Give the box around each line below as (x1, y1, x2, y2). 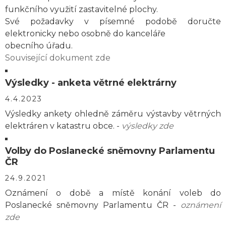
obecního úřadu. (5, 41, 73, 50)
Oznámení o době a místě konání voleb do (5, 188, 221, 198)
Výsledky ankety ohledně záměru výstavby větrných (5, 109, 221, 119)
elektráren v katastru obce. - (5, 121, 122, 131)
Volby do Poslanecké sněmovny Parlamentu (5, 145, 215, 156)
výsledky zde (122, 121, 174, 131)
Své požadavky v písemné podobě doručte (5, 17, 221, 26)
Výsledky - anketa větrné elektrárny (5, 77, 177, 88)
